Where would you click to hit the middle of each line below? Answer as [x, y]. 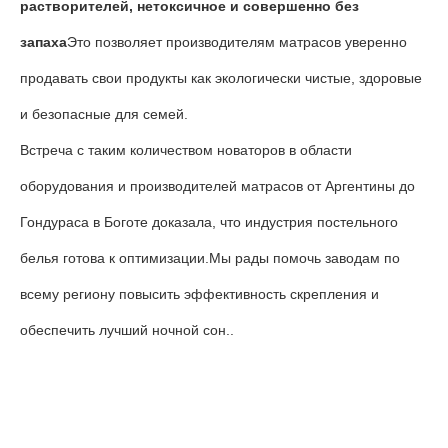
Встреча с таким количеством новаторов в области [186, 150]
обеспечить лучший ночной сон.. [127, 330]
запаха [43, 42]
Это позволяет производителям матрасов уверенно [237, 42]
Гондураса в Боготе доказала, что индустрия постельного [209, 222]
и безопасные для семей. [104, 114]
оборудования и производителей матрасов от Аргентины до [217, 186]
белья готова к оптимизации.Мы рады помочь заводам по [210, 258]
